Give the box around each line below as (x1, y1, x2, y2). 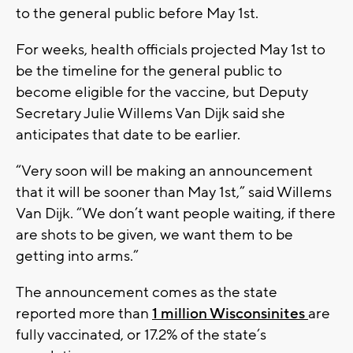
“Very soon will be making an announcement (16, 161, 313, 180)
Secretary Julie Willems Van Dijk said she (16, 103, 285, 123)
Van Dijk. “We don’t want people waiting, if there (16, 203, 336, 223)
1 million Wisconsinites (152, 303, 308, 323)
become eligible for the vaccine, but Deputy (16, 82, 308, 102)
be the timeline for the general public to (16, 61, 282, 80)
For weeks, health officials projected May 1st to (16, 39, 325, 59)
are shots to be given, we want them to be (16, 225, 293, 244)
